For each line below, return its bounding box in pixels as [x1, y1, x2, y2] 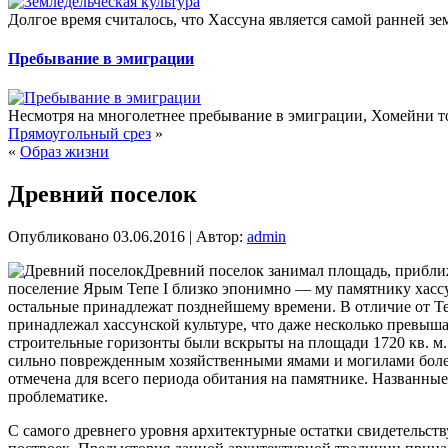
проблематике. [8, 387, 108, 405]
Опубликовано [8, 227, 109, 245]
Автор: [196, 227, 243, 245]
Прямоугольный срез [8, 125, 151, 143]
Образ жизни [20, 143, 109, 161]
